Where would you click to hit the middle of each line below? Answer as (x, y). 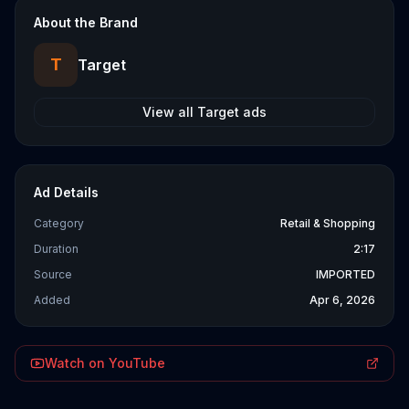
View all (170, 112)
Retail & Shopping (328, 223)
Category (59, 223)
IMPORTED (346, 274)
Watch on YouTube (105, 363)
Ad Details (66, 192)
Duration (56, 249)
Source (53, 274)
